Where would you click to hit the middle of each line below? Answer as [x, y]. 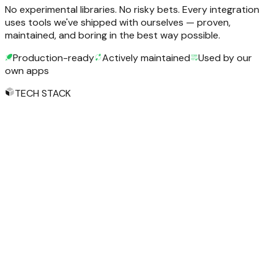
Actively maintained [146, 57]
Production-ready [54, 57]
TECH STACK [43, 93]
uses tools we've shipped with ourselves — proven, [118, 22]
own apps [27, 70]
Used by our [225, 57]
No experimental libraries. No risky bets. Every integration [132, 9]
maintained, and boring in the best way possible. [113, 35]
